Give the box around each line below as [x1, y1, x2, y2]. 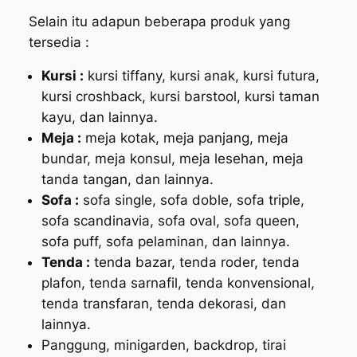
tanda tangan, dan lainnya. [41, 171, 214, 188]
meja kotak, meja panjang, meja [80, 130, 288, 147]
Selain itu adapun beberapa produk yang [28, 13, 290, 29]
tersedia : [28, 33, 89, 50]
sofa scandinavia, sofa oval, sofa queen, [41, 213, 300, 229]
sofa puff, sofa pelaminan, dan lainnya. [41, 233, 290, 250]
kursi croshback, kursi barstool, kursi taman [41, 88, 320, 105]
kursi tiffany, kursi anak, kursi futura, [83, 68, 320, 84]
